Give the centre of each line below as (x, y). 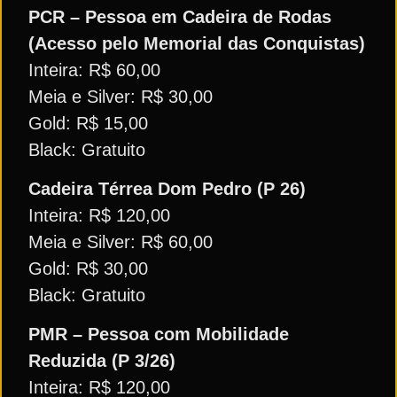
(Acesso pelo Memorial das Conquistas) (197, 43)
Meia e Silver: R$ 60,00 (121, 241)
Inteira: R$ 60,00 (94, 70)
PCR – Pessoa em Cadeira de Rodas (180, 16)
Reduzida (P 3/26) (102, 361)
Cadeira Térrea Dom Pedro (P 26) (167, 188)
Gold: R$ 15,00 (88, 123)
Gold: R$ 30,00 (88, 268)
